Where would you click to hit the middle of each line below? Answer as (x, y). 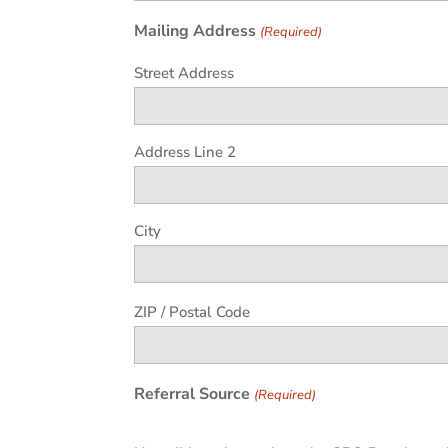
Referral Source (192, 394)
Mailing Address (195, 31)
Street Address (184, 73)
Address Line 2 (185, 152)
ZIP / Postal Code (192, 312)
